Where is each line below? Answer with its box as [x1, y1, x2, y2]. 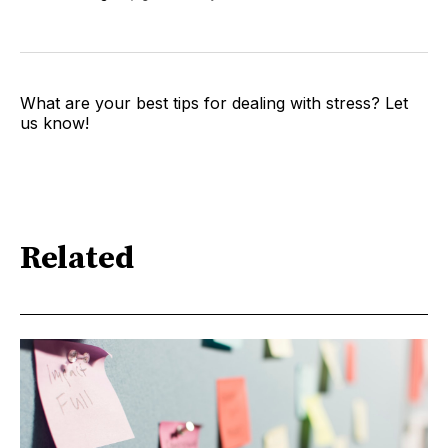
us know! [20, 112, 89, 133]
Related [20, 239, 134, 280]
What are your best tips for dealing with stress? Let [20, 92, 408, 113]
